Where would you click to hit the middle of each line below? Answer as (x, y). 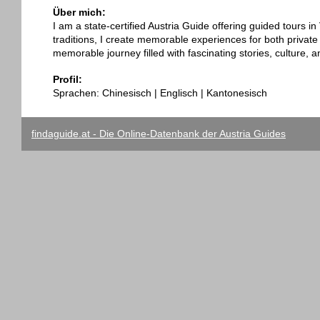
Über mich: (79, 12)
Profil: (67, 80)
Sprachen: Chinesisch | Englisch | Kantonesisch (160, 93)
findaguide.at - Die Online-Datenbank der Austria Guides (159, 134)
